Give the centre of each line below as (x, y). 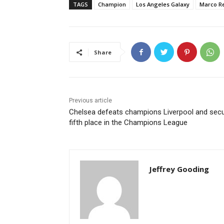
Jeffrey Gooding (179, 169)
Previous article (90, 101)
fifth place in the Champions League (128, 123)
